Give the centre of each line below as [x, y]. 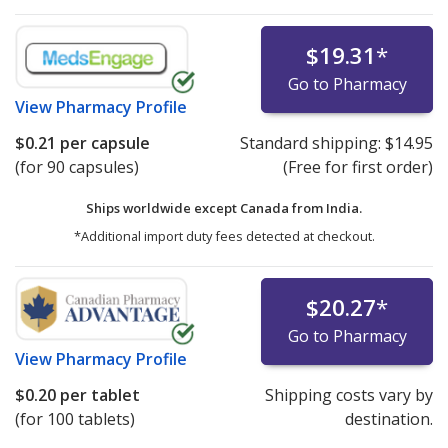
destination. [388, 419]
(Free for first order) [357, 167]
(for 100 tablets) [75, 419]
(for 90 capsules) [77, 167]
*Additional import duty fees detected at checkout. [224, 236]
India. [344, 208]
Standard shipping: [312, 143]
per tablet [98, 395]
